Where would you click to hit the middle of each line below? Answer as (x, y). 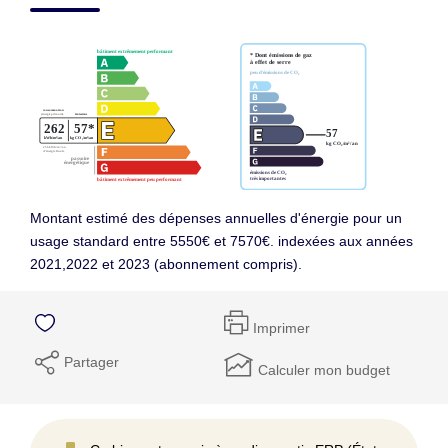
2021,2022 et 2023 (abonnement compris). (166, 263)
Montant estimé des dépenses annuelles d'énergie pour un (216, 217)
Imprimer (281, 328)
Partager (91, 361)
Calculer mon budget (324, 369)
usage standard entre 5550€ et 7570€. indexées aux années (221, 240)
